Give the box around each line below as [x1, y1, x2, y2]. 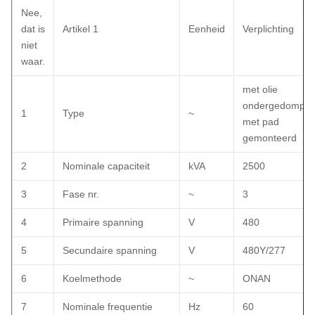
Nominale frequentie [63, 301, 153, 313]
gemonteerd [243, 132, 297, 144]
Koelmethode [63, 273, 122, 285]
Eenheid [188, 23, 225, 35]
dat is [21, 23, 45, 35]
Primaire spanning [63, 217, 143, 229]
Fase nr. [63, 188, 99, 200]
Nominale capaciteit [63, 160, 150, 172]
